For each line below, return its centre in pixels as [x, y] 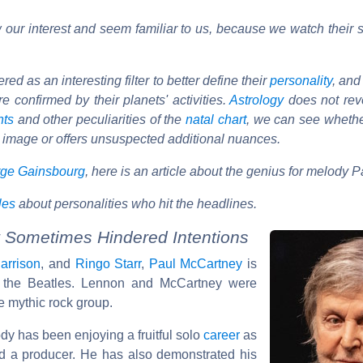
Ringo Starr [108, 263]
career [222, 335]
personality [301, 80]
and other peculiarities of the [100, 119]
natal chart [216, 119]
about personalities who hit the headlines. [136, 203]
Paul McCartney [196, 263]
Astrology [257, 100]
